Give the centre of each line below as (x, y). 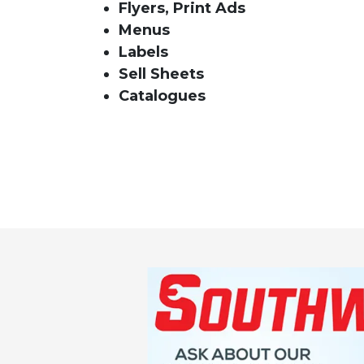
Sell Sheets (161, 74)
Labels (143, 52)
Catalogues (162, 95)
